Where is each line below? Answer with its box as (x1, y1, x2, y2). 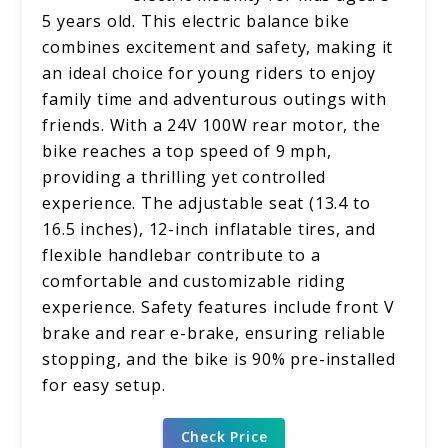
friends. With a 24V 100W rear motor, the (42, 114, 381, 137)
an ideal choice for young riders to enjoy (42, 62, 377, 85)
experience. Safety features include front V (42, 296, 395, 319)
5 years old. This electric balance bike (42, 10, 350, 33)
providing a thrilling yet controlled (42, 166, 327, 189)
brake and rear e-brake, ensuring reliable (42, 322, 387, 345)
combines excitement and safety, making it (42, 36, 394, 59)
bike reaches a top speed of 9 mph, (42, 140, 332, 163)
